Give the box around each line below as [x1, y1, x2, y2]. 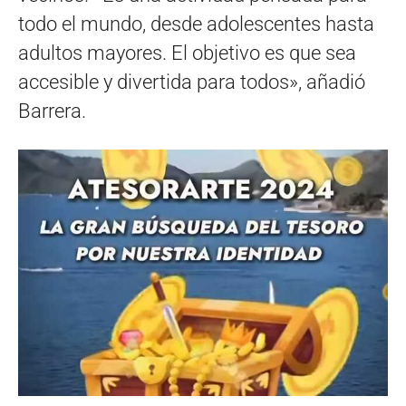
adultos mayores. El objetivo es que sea [18, 42, 356, 65]
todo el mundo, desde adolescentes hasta [18, 13, 374, 36]
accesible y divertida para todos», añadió [18, 71, 365, 94]
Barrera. [18, 100, 86, 123]
